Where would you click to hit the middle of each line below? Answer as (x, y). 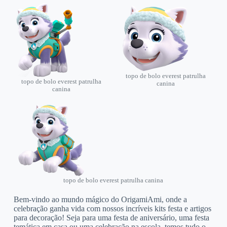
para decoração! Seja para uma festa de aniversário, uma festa (111, 217)
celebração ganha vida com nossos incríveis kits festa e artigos (112, 208)
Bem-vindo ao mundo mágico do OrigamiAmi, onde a (100, 199)
